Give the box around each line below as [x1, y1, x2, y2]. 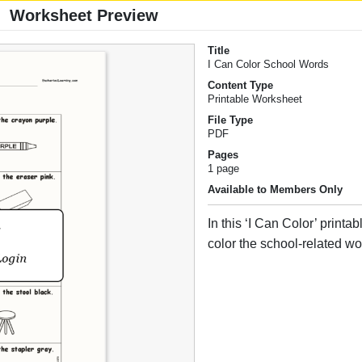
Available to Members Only [208, 183, 343, 196]
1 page [208, 162, 240, 175]
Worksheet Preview [10, 6, 158, 25]
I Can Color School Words [208, 58, 330, 71]
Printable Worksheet [208, 93, 303, 106]
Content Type [208, 79, 274, 92]
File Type [208, 114, 254, 127]
